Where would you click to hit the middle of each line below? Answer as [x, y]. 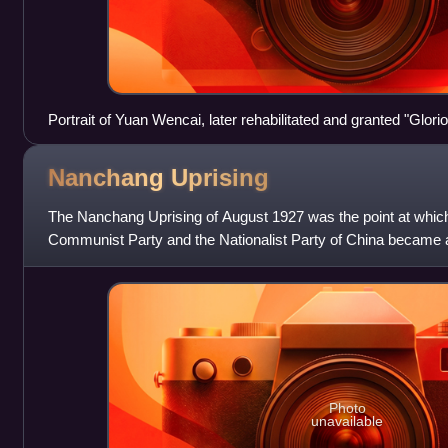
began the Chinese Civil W [133, 262]
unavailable [347, 420]
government [86, 142]
